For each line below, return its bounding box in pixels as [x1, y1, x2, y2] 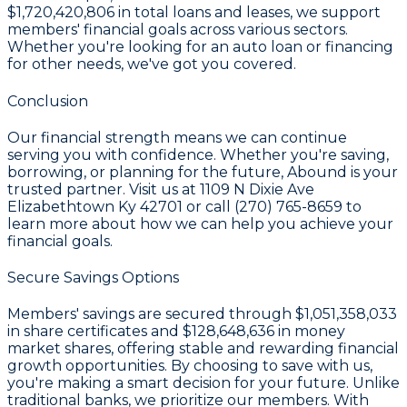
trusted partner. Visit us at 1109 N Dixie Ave [7, 180, 314, 198]
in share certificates [7, 323, 147, 341]
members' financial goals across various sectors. [7, 21, 348, 39]
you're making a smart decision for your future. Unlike [7, 374, 400, 392]
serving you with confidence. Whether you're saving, [7, 145, 389, 164]
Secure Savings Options [7, 269, 179, 287]
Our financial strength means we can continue [7, 128, 347, 146]
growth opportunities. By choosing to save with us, [7, 357, 372, 375]
